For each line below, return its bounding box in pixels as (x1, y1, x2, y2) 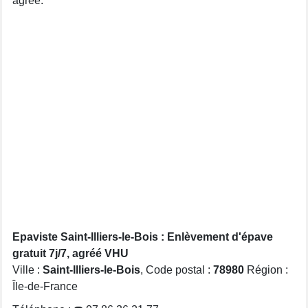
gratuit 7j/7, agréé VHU (12, 247, 129, 259)
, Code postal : (140, 263, 213, 276)
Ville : (12, 263, 43, 276)
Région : (244, 263, 288, 276)
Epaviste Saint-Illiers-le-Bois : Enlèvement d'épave (12, 230, 273, 243)
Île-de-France (12, 280, 78, 292)
